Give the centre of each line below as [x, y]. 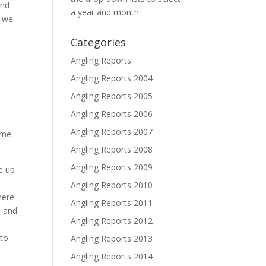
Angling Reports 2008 [112, 149]
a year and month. [106, 12]
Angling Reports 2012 [112, 221]
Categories [99, 42]
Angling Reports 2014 [112, 256]
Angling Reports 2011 [112, 203]
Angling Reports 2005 [112, 96]
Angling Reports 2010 [112, 185]
